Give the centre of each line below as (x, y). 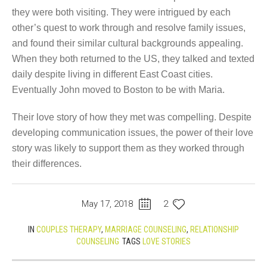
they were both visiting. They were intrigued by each (121, 12)
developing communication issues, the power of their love (133, 133)
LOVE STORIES (167, 241)
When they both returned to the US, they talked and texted (133, 59)
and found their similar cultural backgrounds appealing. (128, 43)
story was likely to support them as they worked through (128, 148)
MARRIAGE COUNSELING (146, 229)
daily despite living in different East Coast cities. (112, 74)
